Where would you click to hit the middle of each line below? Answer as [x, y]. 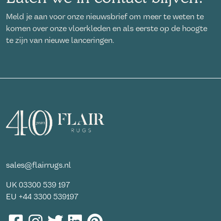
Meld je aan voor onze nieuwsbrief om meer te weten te [105, 17]
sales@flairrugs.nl [38, 165]
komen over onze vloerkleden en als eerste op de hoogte [107, 28]
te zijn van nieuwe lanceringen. [60, 40]
